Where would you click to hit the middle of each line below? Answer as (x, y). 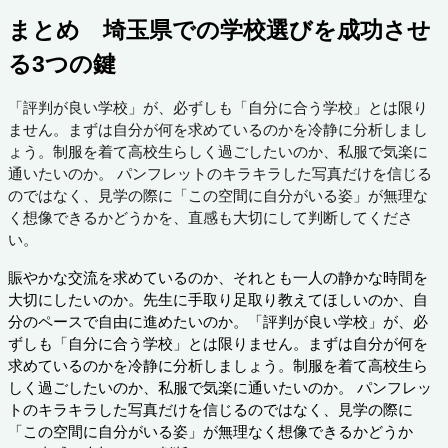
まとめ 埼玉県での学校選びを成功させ (219, 29)
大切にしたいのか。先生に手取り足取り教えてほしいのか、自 (218, 299)
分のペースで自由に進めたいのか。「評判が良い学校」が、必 (218, 321)
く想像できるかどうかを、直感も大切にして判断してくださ (210, 217)
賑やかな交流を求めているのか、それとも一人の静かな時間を (218, 277)
